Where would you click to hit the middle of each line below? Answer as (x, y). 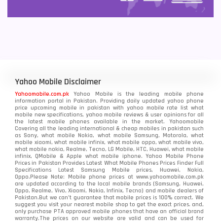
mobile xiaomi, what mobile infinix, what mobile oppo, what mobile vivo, (109, 142)
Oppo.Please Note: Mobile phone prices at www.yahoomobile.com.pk (109, 177)
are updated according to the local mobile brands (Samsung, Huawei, (109, 184)
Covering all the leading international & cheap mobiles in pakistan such (109, 128)
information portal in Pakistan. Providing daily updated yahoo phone (109, 101)
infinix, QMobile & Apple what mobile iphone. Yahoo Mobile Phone (109, 156)
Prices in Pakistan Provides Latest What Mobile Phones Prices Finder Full (109, 163)
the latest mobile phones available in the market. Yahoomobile (109, 121)
